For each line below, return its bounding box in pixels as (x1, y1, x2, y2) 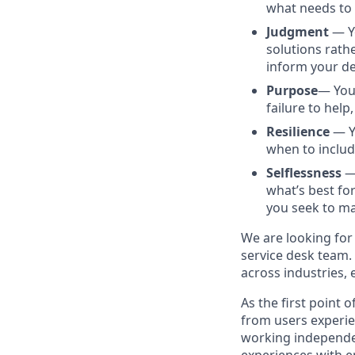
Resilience (266, 123, 330, 140)
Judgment (266, 23, 329, 40)
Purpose (266, 82, 318, 99)
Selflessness (266, 164, 342, 181)
